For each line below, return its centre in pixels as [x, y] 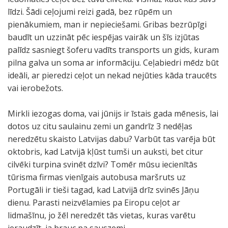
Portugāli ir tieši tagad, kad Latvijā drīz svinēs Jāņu [103, 190]
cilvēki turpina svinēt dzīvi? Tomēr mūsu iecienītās [103, 164]
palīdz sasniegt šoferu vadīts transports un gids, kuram [113, 50]
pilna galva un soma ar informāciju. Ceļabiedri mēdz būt [113, 63]
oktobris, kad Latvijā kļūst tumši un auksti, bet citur [105, 152]
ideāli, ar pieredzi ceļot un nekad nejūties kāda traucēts [112, 75]
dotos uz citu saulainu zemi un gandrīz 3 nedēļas [100, 126]
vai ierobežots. [35, 88]
